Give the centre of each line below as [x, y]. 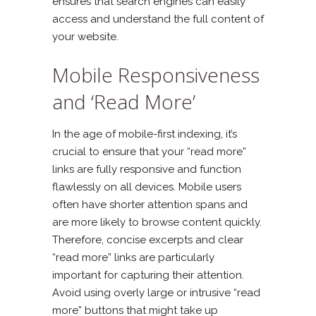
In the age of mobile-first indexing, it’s [145, 134]
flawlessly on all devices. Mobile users [147, 187]
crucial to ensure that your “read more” [149, 151]
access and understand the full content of [158, 19]
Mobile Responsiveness [156, 74]
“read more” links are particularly [133, 257]
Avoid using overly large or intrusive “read [156, 292]
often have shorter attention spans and [150, 204]
